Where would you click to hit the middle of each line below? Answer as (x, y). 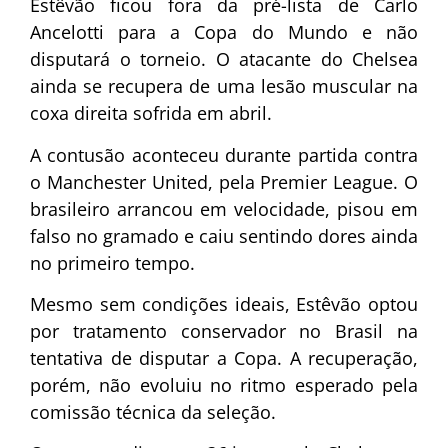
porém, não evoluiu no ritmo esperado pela (224, 385)
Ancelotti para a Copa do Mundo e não (224, 32)
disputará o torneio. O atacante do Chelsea (224, 59)
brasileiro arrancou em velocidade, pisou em (224, 208)
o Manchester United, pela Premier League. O (224, 181)
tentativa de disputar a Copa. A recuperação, (224, 358)
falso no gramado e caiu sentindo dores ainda (224, 235)
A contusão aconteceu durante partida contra (224, 154)
